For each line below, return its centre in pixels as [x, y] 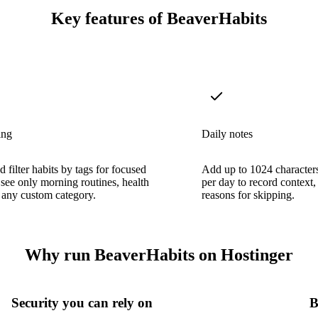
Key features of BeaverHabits [159, 19]
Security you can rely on [82, 302]
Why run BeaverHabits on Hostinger [159, 254]
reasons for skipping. [248, 194]
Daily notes [227, 133]
